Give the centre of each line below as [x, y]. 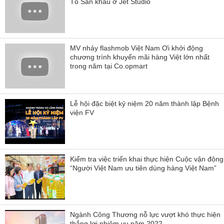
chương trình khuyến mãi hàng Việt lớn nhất [140, 57]
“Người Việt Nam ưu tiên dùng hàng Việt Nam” [143, 168]
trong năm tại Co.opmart [109, 66]
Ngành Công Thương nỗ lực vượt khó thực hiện [145, 214]
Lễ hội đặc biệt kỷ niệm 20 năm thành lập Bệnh [144, 103]
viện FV [82, 112]
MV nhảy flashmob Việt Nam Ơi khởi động [136, 48]
